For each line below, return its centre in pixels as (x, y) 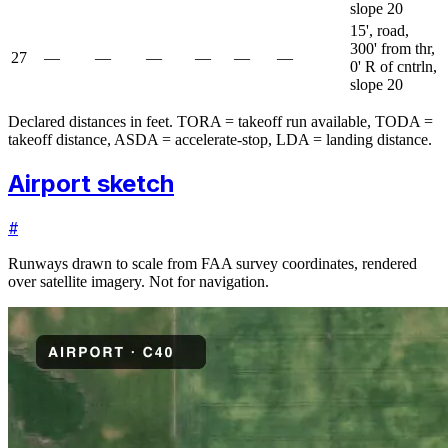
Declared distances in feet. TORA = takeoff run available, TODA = (220, 122)
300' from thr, (392, 49)
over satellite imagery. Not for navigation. (138, 282)
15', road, (379, 31)
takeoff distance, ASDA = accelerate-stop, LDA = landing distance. (220, 140)
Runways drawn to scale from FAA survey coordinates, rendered (212, 264)
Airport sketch (91, 184)
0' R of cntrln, (393, 67)
